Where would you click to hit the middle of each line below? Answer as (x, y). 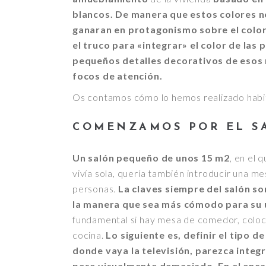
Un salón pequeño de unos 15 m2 (151, 157)
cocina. (89, 235)
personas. (96, 188)
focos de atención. (118, 75)
